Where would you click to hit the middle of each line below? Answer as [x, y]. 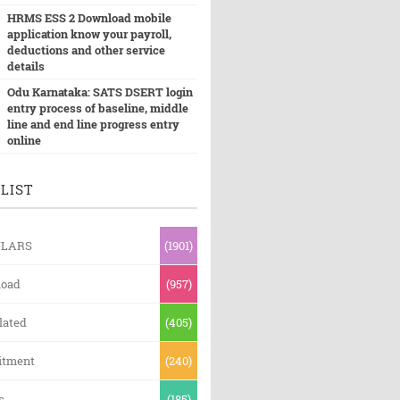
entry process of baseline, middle [97, 108]
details [25, 66]
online [24, 140]
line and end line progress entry [93, 124]
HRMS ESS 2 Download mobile [89, 18]
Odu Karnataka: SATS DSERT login [100, 92]
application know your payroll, [89, 34]
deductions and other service [86, 50]
